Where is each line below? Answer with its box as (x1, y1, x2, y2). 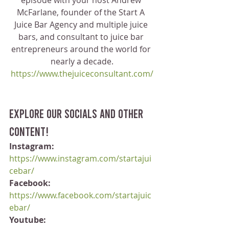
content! (9, 124, 49, 139)
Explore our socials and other (9, 106, 146, 121)
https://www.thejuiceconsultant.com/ (10, 68, 153, 79)
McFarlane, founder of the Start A (17, 7, 147, 18)
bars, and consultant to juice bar (18, 31, 146, 42)
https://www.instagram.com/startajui (9, 153, 151, 164)
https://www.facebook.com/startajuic (9, 190, 151, 201)
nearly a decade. (50, 56, 113, 67)
